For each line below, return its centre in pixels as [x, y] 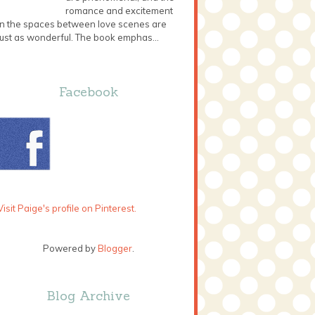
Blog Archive [89, 295]
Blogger [115, 249]
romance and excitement [120, 11]
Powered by [70, 249]
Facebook [89, 91]
